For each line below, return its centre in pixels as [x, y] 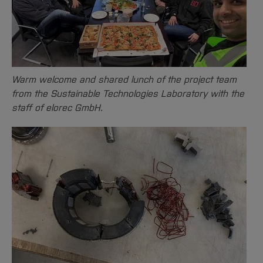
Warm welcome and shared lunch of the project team [124, 80]
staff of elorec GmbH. [57, 108]
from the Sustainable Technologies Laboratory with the [128, 94]
